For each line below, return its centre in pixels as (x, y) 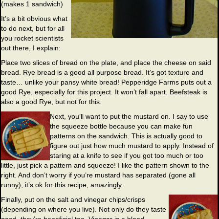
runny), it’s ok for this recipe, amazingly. (62, 185)
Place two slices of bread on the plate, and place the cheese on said (106, 63)
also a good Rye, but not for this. (51, 102)
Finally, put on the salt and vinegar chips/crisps (73, 200)
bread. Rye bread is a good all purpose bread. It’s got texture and (102, 73)
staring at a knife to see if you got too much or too (127, 156)
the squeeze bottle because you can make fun (121, 126)
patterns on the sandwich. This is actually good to (126, 136)
